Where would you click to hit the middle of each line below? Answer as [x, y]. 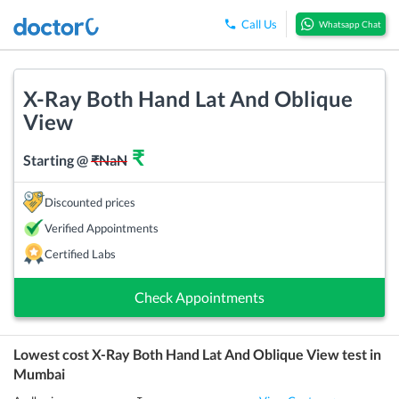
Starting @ [57, 159]
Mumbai [39, 373]
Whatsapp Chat [350, 24]
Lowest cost [53, 354]
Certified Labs [80, 253]
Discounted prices [90, 202]
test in [360, 354]
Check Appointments [199, 297]
